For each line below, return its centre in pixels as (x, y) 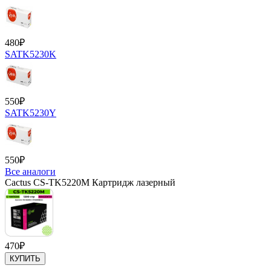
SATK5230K (31, 54)
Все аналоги (30, 171)
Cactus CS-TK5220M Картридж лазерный (90, 182)
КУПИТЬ (25, 258)
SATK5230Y (31, 113)
